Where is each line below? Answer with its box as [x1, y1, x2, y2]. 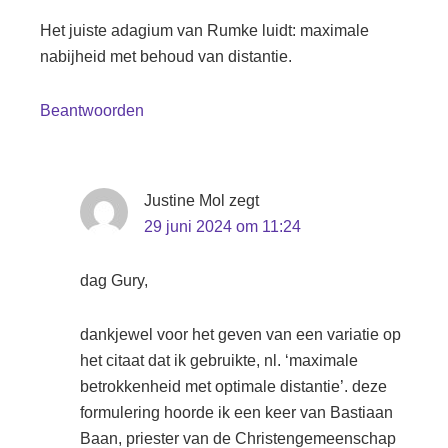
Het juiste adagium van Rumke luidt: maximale [40, 22, 369, 39]
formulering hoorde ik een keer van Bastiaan [80, 404, 393, 421]
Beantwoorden [40, 102, 144, 119]
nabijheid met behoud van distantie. [40, 48, 292, 65]
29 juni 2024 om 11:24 [144, 218, 301, 235]
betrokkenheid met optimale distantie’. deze [80, 378, 387, 395]
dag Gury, [80, 272, 148, 289]
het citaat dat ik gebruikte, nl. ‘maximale [80, 352, 358, 369]
